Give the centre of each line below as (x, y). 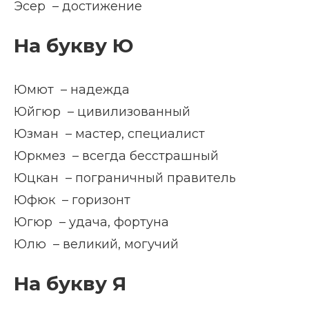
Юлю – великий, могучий (96, 244)
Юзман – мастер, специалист (109, 134)
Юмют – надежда (72, 90)
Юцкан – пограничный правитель (125, 178)
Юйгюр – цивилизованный (102, 112)
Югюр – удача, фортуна (91, 222)
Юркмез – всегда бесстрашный (116, 156)
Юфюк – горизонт (72, 200)
